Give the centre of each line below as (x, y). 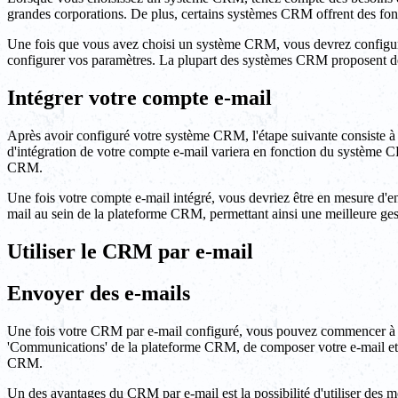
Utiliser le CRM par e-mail (130, 251)
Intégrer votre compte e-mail (139, 98)
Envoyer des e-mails (99, 293)
